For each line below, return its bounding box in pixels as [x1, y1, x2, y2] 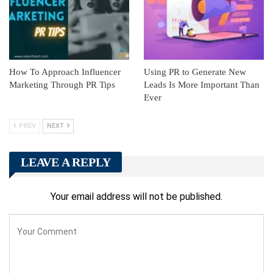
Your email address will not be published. [51, 191, 222, 203]
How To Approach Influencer [9, 66, 121, 77]
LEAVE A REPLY [21, 155, 111, 169]
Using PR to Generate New [144, 66, 246, 77]
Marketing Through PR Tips [9, 79, 115, 90]
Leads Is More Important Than [144, 79, 260, 90]
